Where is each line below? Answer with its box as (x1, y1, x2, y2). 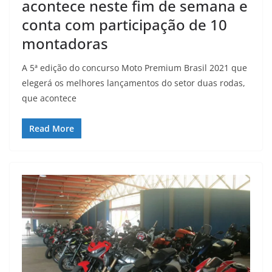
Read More (29, 123, 74, 135)
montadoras (22, 33, 108, 54)
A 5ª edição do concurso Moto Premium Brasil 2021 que (22, 62, 247, 74)
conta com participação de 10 (22, 15, 227, 35)
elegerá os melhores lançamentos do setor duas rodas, (22, 77, 245, 89)
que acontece (22, 92, 76, 104)
